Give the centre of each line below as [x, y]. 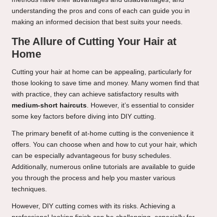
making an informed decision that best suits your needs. [97, 22]
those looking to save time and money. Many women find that [105, 83]
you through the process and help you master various [93, 178]
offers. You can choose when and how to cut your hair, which [104, 145]
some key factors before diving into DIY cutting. [84, 117]
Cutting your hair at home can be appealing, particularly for [102, 72]
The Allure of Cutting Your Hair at [94, 42]
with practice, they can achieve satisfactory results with [95, 94]
